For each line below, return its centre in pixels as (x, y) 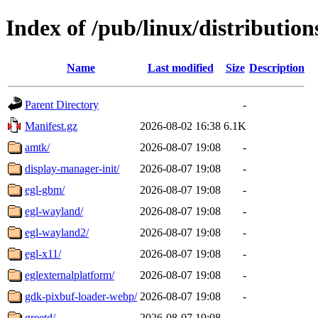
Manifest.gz (51, 126)
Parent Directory (62, 104)
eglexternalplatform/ (70, 275)
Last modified (180, 67)
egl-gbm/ (45, 190)
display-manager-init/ (72, 168)
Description (277, 67)
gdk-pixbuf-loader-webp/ (81, 296)
